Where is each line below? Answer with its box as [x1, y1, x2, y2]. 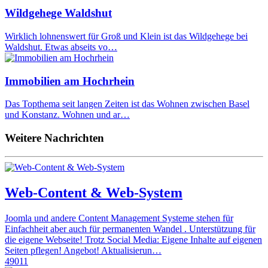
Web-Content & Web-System [5, 184, 182, 200]
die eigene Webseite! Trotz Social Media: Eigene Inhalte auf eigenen [5, 234, 262, 245]
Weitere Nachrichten [5, 132, 104, 145]
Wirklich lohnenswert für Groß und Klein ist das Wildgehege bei [5, 31, 248, 41]
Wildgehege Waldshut [5, 7, 112, 20]
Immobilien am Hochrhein [5, 74, 135, 87]
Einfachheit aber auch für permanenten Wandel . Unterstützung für [5, 223, 255, 234]
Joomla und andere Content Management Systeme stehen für [5, 212, 233, 223]
